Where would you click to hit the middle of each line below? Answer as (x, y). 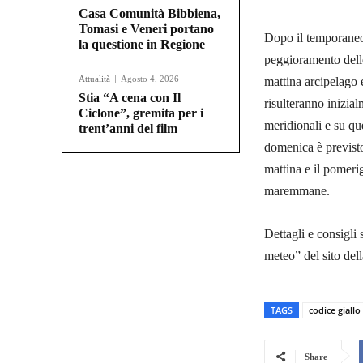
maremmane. (297, 191)
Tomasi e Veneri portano (146, 29)
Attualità (94, 79)
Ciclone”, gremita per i (141, 113)
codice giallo (335, 310)
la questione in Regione (142, 45)
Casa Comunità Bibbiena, (149, 14)
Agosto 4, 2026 (150, 79)
